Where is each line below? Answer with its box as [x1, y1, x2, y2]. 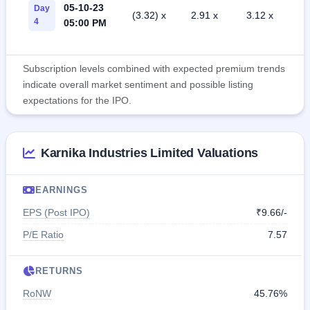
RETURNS [35, 266, 84, 277]
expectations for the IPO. [23, 95, 131, 107]
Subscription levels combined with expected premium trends [23, 63, 285, 75]
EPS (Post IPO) [23, 207, 90, 219]
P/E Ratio [23, 229, 64, 241]
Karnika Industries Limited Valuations [40, 146, 259, 161]
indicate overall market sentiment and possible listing [23, 79, 253, 91]
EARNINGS [35, 185, 89, 196]
